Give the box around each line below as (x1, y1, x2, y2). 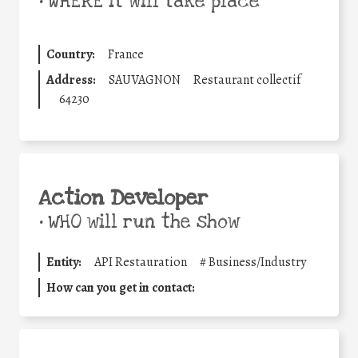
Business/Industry (209, 253, 306, 271)
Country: (46, 45, 95, 63)
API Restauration (94, 253, 187, 271)
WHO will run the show (42, 209, 240, 234)
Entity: (46, 253, 82, 271)
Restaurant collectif (193, 70, 300, 89)
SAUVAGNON (109, 70, 181, 89)
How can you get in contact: (46, 278, 195, 296)
